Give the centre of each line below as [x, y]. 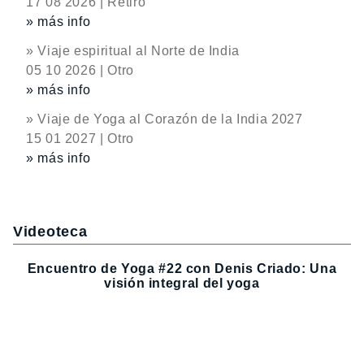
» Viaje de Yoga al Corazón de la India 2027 [165, 119]
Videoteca [50, 231]
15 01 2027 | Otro [80, 139]
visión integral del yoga [182, 284]
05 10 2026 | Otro [80, 70]
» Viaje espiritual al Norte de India [133, 51]
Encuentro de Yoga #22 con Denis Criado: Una [182, 269]
